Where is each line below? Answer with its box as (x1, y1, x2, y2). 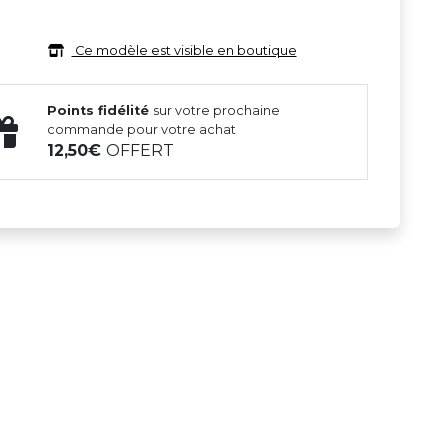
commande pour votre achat (47, 122, 237, 138)
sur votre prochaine (153, 103, 281, 119)
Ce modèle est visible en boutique (71, 43, 297, 59)
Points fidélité (47, 103, 154, 119)
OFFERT (106, 141, 175, 161)
